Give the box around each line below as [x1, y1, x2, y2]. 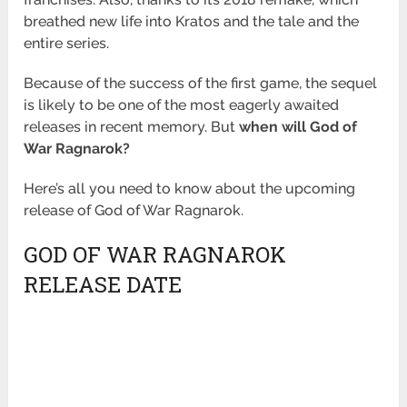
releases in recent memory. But [24, 118, 240, 136]
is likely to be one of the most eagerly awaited [24, 96, 340, 114]
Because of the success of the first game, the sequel [24, 74, 378, 93]
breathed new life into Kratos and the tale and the [24, 13, 360, 31]
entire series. [24, 35, 114, 53]
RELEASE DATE [24, 270, 183, 300]
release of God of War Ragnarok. [24, 202, 244, 220]
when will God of [239, 118, 358, 136]
